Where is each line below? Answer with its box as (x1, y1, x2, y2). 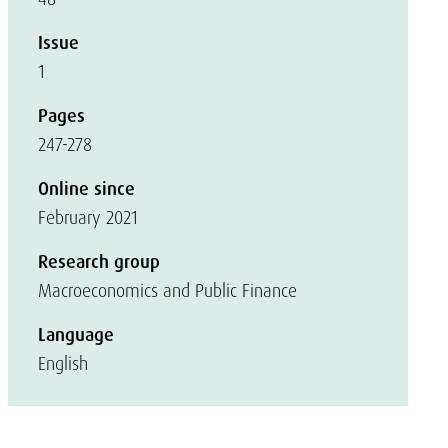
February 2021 (38, 206, 138, 229)
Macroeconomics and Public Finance (38, 279, 297, 302)
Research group (38, 250, 160, 274)
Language (38, 323, 114, 347)
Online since (38, 177, 135, 201)
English (38, 352, 88, 375)
